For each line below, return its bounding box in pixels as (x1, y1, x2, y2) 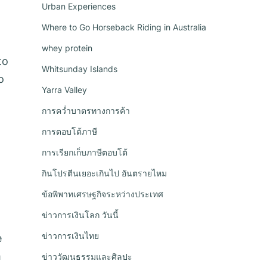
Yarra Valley (42, 85, 87, 95)
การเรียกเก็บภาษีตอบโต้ (42, 147, 128, 157)
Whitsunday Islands (42, 64, 117, 74)
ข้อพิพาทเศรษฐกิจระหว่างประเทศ (42, 189, 163, 199)
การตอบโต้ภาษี (42, 126, 97, 136)
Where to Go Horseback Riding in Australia (42, 22, 206, 32)
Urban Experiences (42, 1, 116, 11)
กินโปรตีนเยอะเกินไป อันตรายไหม (42, 168, 167, 178)
